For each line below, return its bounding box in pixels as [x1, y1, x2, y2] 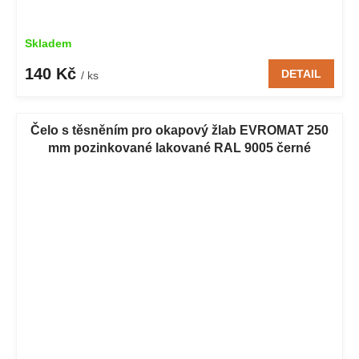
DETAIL [281, 67, 321, 81]
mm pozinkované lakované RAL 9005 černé [48, 141, 311, 155]
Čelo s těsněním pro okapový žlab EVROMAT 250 [30, 123, 329, 138]
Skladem [25, 37, 71, 50]
